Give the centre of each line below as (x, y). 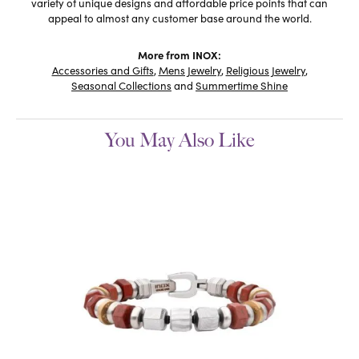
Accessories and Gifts (103, 70)
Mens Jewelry (190, 70)
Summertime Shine (242, 85)
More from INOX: (179, 54)
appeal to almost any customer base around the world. (179, 18)
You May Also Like (179, 140)
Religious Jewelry (265, 70)
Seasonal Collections (121, 85)
